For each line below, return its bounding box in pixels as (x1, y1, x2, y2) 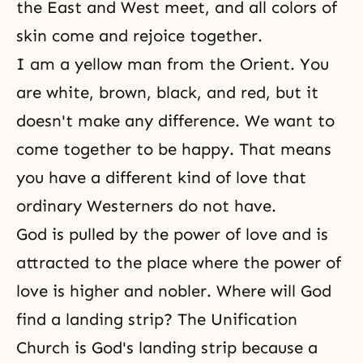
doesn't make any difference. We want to (16, 111, 335, 130)
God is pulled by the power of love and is (16, 224, 328, 244)
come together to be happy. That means (16, 139, 331, 159)
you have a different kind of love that (16, 168, 306, 187)
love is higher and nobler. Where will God (16, 281, 331, 301)
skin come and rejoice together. (16, 26, 267, 45)
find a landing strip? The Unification (16, 310, 297, 329)
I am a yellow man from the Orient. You (16, 54, 329, 74)
